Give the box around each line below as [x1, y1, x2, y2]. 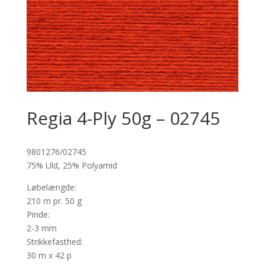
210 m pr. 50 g [26, 195, 82, 207]
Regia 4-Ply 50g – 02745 [26, 106, 220, 131]
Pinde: [26, 209, 50, 221]
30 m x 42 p [26, 250, 72, 261]
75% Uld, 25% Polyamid [26, 160, 117, 172]
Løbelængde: [26, 182, 76, 193]
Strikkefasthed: [26, 236, 83, 248]
